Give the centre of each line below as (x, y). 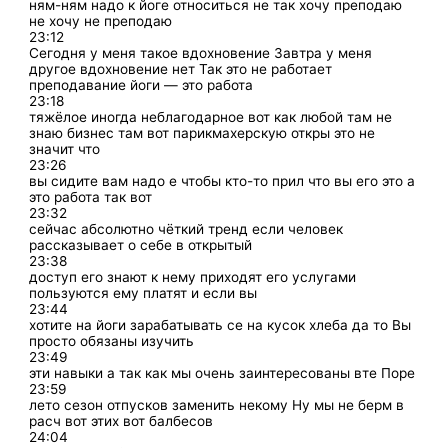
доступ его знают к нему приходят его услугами (193, 276)
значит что (65, 148)
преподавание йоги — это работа (141, 84)
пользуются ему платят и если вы (143, 292)
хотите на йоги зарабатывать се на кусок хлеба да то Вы (220, 324)
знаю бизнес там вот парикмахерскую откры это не (202, 132)
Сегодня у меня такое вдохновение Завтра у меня (201, 52)
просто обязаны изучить (112, 340)
